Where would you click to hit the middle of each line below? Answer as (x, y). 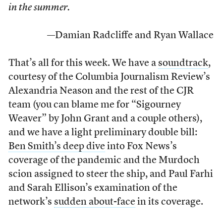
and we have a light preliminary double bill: (103, 133)
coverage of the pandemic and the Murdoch (104, 160)
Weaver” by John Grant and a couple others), (105, 119)
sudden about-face (94, 202)
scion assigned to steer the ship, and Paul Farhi (111, 174)
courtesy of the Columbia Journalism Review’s (109, 77)
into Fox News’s (141, 146)
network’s (31, 202)
